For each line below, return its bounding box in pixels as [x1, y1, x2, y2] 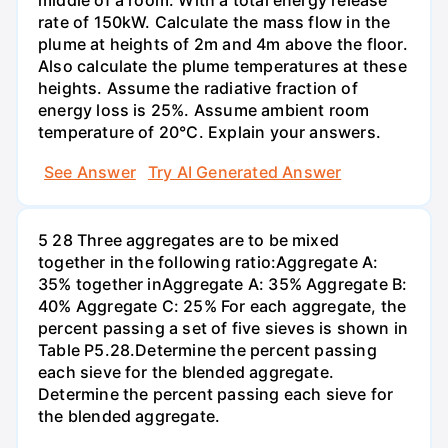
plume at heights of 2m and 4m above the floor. [38, 34, 408, 55]
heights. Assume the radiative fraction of [38, 78, 358, 99]
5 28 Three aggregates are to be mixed [38, 229, 340, 250]
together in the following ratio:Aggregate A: [38, 251, 379, 272]
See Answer [44, 161, 136, 182]
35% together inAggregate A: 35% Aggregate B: [38, 273, 408, 294]
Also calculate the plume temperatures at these [38, 56, 407, 77]
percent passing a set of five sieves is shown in [38, 317, 409, 338]
